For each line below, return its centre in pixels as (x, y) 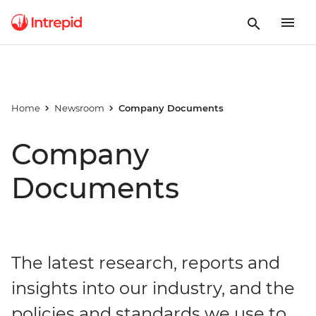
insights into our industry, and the (153, 288)
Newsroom (79, 108)
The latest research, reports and (146, 263)
